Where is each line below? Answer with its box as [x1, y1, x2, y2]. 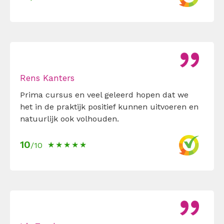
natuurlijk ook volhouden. [20, 114, 119, 124]
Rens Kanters [20, 73, 74, 83]
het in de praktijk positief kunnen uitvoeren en [20, 102, 198, 112]
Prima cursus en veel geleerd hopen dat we [20, 90, 188, 100]
